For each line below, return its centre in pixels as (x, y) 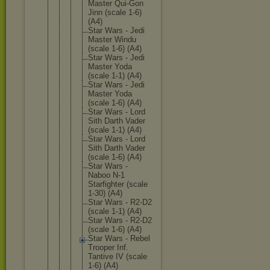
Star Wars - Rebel (119, 238)
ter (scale (131, 184)
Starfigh (102, 184)
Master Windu (112, 39)
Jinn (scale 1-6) (115, 12)
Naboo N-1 (106, 175)
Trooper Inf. (108, 247)
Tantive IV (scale (118, 256)
